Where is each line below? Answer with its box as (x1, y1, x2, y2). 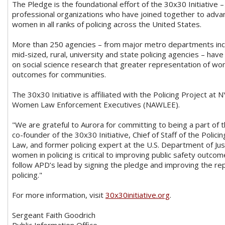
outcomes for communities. (12, 69, 106, 79)
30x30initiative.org (105, 189, 170, 200)
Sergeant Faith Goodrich (12, 209, 95, 220)
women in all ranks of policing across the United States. (12, 19, 201, 29)
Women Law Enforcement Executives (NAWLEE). (12, 99, 180, 109)
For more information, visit (12, 189, 105, 200)
